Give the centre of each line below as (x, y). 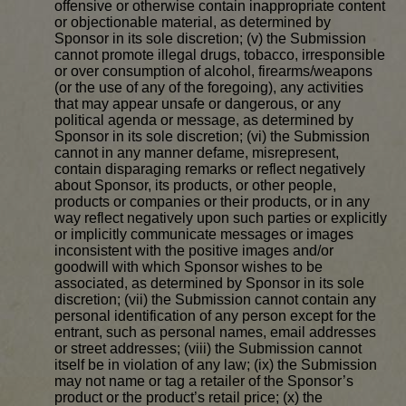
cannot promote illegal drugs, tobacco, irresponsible (220, 55)
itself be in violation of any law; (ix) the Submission (216, 365)
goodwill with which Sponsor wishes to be (188, 267)
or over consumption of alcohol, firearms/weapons (213, 72)
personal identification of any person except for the (215, 316)
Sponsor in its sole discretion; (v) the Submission (210, 39)
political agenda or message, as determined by (204, 121)
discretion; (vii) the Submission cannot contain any (215, 300)
